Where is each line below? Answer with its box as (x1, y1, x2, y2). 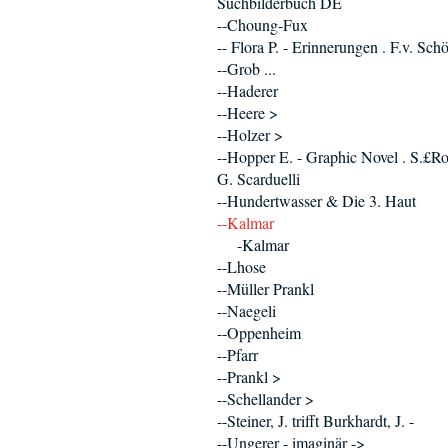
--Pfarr (217, 344, 258, 365)
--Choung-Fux (217, 14, 308, 35)
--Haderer (217, 80, 278, 101)
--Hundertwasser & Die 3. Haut (217, 190, 416, 211)
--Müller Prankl (217, 278, 314, 299)
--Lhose (217, 256, 266, 277)
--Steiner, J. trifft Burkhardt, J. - (217, 410, 414, 431)
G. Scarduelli (217, 168, 300, 189)
